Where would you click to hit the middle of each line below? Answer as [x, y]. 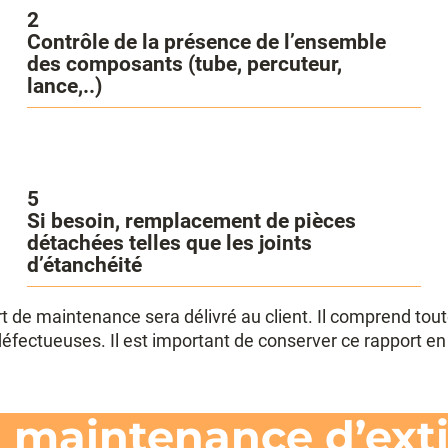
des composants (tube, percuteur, [184, 63]
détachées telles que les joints [169, 243]
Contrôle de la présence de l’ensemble [206, 41]
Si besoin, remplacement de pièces [191, 221]
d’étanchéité [84, 265]
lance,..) [64, 85]
